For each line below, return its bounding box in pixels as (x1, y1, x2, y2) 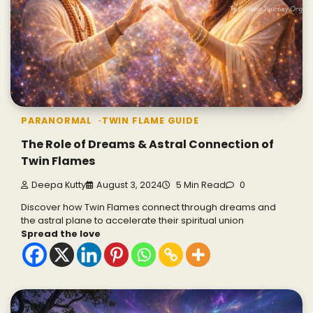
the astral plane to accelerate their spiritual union (21, 214, 244, 228)
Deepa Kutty (31, 179, 86, 191)
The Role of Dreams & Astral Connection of (21, 136, 274, 152)
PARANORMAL (21, 114, 92, 126)
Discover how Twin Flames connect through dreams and (21, 201, 276, 214)
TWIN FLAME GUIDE (101, 114, 199, 126)
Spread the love (21, 227, 101, 241)
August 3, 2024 (96, 179, 162, 191)
